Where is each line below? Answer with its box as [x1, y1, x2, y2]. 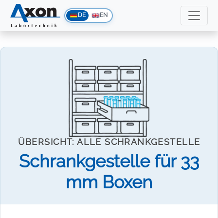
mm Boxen [66, 172, 152, 192]
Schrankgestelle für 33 [19, 151, 199, 171]
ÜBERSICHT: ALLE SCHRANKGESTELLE [18, 137, 200, 147]
